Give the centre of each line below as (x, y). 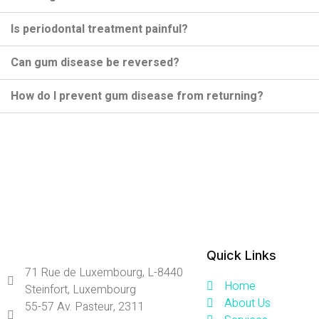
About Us (247, 303)
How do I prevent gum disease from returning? (137, 96)
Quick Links (241, 255)
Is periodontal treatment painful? (99, 29)
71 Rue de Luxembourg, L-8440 (104, 272)
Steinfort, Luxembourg (80, 289)
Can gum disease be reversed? (95, 62)
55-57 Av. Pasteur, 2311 (84, 307)
